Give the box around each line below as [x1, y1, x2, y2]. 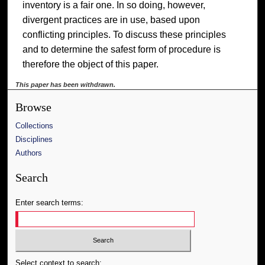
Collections [15, 121, 54, 130]
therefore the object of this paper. [22, 59, 159, 69]
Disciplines [15, 134, 53, 144]
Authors [15, 148, 43, 157]
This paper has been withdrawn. [15, 80, 116, 88]
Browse [15, 101, 52, 114]
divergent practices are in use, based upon [22, 14, 200, 25]
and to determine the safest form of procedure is [22, 44, 221, 54]
